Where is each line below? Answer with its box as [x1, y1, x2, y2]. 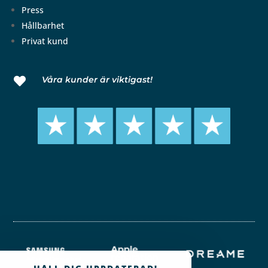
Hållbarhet [22, 20, 65, 32]
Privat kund [22, 35, 69, 47]
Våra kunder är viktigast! [41, 74, 153, 86]
